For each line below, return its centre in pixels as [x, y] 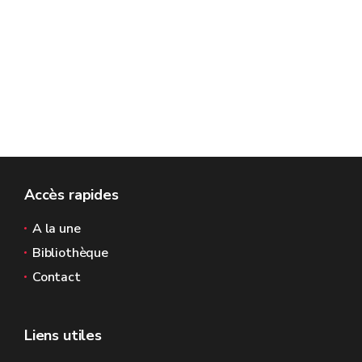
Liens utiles [63, 335]
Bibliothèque [70, 253]
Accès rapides [72, 195]
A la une [57, 229]
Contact [57, 277]
